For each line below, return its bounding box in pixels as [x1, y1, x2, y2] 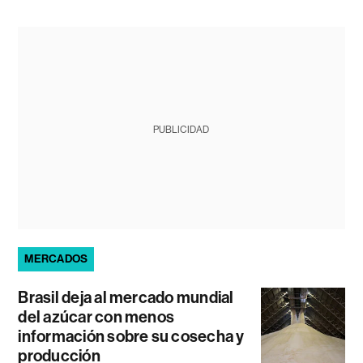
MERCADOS [24, 252, 88, 266]
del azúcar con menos [18, 307, 175, 327]
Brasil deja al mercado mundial [18, 288, 234, 307]
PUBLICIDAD [153, 124, 210, 135]
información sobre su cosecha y [18, 327, 245, 346]
